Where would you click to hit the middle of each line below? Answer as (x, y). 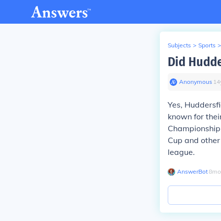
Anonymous (196, 82)
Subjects (179, 45)
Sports (207, 45)
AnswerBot (192, 171)
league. (181, 152)
